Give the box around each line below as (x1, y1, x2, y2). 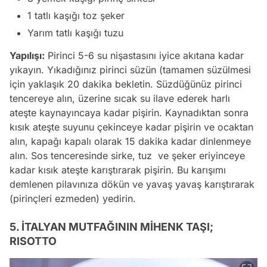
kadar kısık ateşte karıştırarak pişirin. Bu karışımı (10, 163, 226, 176)
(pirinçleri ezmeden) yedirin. (10, 192, 136, 204)
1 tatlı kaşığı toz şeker (27, 9, 125, 21)
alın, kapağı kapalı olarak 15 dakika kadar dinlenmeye (10, 135, 251, 147)
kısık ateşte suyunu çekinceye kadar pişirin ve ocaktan (10, 120, 253, 133)
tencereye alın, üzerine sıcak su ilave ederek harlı (10, 92, 230, 104)
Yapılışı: (10, 49, 45, 61)
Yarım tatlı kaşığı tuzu (27, 26, 123, 39)
